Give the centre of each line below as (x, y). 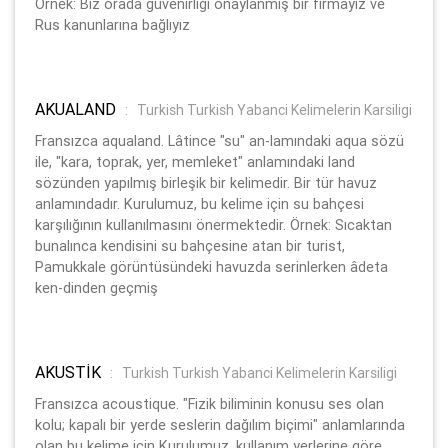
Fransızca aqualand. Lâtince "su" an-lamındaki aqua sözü (219, 140)
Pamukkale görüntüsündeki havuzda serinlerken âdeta (211, 266)
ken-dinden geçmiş (96, 287)
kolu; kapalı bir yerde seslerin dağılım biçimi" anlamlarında (220, 424)
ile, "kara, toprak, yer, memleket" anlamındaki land (195, 161)
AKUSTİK (70, 371)
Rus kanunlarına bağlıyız (112, 24)
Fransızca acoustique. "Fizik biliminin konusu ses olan (209, 403)
